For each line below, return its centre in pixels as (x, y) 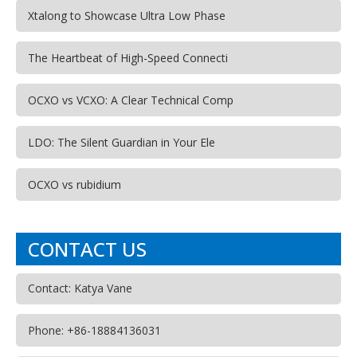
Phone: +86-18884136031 (94, 331)
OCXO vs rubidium (75, 185)
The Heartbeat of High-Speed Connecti (128, 58)
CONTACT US (87, 249)
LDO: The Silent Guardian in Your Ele (122, 143)
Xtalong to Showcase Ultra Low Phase (127, 16)
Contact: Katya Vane (80, 288)
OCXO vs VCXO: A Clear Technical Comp (131, 100)
